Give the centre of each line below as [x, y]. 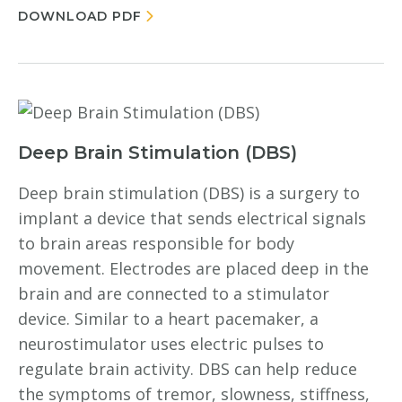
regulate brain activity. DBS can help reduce [188, 369]
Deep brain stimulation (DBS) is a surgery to [189, 193]
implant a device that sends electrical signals [192, 218]
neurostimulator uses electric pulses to [171, 344]
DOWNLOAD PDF [80, 16]
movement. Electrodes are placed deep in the [193, 268]
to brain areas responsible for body [156, 243]
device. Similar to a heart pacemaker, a [168, 319]
